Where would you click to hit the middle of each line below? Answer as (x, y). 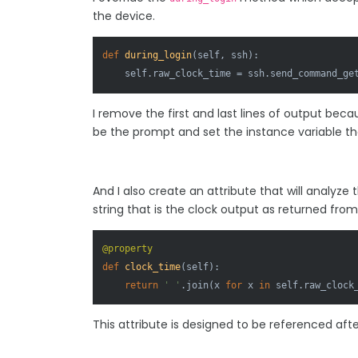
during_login (159, 56)
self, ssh (223, 56)
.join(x (203, 285)
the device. (124, 16)
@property (128, 248)
